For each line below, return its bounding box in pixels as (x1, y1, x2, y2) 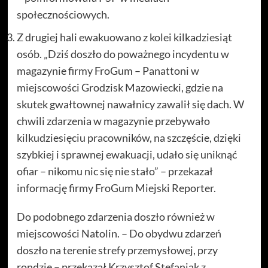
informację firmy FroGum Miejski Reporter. (16, 181, 216, 194)
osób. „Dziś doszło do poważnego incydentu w (16, 47, 229, 60)
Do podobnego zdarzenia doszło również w (16, 210, 215, 223)
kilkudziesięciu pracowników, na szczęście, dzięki (16, 131, 241, 144)
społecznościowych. (16, 8, 109, 21)
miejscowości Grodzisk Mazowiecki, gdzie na (16, 81, 223, 94)
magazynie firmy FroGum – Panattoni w (16, 64, 199, 77)
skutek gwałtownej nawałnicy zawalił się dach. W (16, 98, 244, 111)
